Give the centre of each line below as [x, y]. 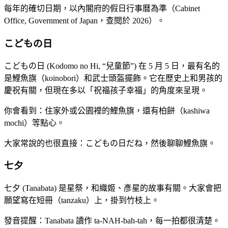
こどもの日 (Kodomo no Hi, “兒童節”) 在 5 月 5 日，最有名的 [112, 66]
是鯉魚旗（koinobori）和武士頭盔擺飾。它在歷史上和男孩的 [113, 78]
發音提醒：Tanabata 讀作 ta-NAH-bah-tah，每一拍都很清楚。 [112, 221]
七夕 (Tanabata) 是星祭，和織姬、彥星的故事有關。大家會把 [113, 188]
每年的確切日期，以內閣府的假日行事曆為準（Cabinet [102, 9]
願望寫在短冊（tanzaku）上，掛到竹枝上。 [82, 201]
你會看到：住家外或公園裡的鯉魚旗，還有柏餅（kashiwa [107, 110]
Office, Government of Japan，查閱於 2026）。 [84, 21]
